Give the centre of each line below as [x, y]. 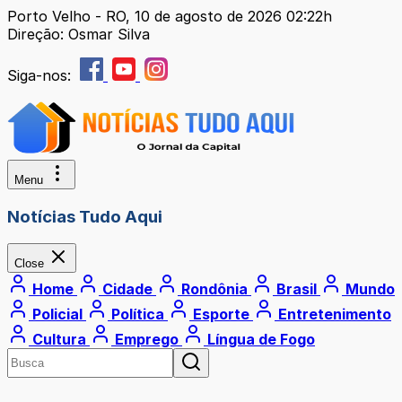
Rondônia [214, 289]
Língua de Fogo [259, 340]
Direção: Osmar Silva [79, 34]
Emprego [147, 340]
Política [138, 315]
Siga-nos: [41, 75]
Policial [57, 315]
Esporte [221, 315]
